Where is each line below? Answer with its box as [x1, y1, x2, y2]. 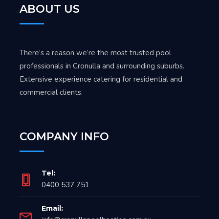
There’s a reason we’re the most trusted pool [20, 48, 171, 58]
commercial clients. [20, 88, 83, 97]
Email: [42, 204, 63, 213]
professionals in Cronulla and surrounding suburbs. [20, 61, 184, 71]
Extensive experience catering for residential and [20, 74, 182, 84]
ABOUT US [20, 2, 80, 16]
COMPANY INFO [20, 130, 109, 143]
